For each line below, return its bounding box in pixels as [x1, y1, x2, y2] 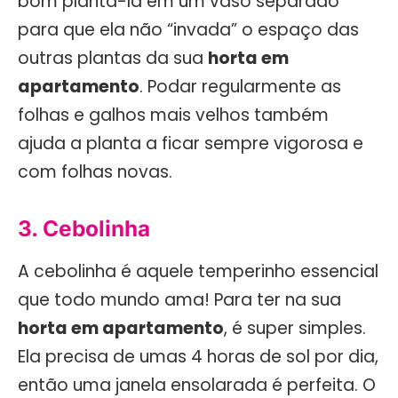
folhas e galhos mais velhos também [18, 102, 329, 127]
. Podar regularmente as [139, 74, 341, 99]
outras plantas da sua [18, 45, 208, 70]
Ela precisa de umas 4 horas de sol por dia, [18, 344, 378, 369]
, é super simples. [224, 315, 366, 340]
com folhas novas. [18, 159, 172, 184]
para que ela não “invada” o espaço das [18, 17, 359, 42]
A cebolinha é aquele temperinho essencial [18, 259, 378, 283]
